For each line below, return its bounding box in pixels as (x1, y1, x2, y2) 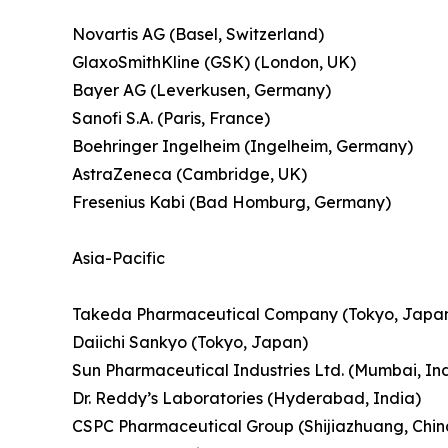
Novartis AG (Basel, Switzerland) (72, 24, 324, 45)
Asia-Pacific (72, 248, 165, 269)
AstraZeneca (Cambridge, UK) (72, 164, 307, 185)
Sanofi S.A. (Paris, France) (72, 108, 270, 129)
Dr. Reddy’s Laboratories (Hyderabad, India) (72, 388, 421, 409)
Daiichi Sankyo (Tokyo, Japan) (72, 332, 308, 353)
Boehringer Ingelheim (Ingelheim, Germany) (72, 136, 413, 157)
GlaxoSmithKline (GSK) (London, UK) (72, 52, 356, 73)
